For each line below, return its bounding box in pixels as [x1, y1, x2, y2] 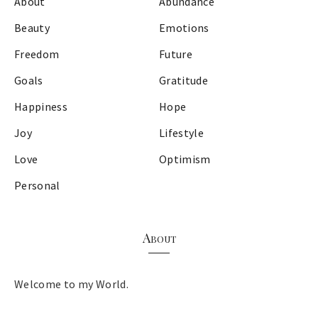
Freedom [14, 46, 60, 61]
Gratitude [159, 72, 209, 87]
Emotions [159, 20, 209, 35]
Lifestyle [159, 125, 204, 140]
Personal [14, 177, 60, 192]
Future [159, 46, 193, 61]
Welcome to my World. [14, 276, 128, 291]
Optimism [159, 151, 211, 166]
